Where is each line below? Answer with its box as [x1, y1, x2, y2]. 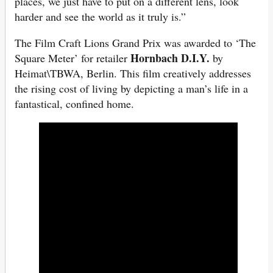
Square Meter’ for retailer [15, 51, 130, 66]
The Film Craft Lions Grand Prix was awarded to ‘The [15, 35, 256, 51]
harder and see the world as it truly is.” [15, 9, 186, 24]
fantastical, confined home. [15, 96, 134, 112]
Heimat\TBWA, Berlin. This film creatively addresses [15, 66, 251, 81]
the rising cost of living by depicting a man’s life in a [15, 81, 248, 96]
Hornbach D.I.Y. [130, 50, 210, 66]
